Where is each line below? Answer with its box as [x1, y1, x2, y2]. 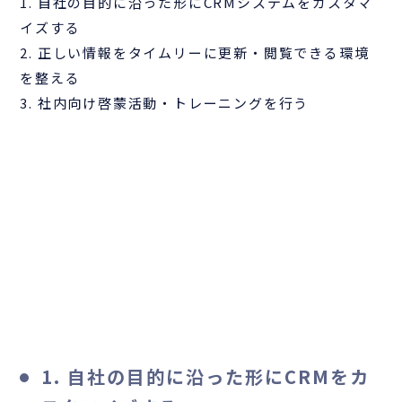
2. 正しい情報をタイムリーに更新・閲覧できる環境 [20, 42, 370, 62]
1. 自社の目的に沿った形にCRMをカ [41, 363, 371, 389]
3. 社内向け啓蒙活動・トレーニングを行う [20, 92, 310, 112]
